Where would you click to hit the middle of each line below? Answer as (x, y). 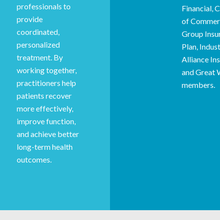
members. (198, 84)
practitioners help (46, 82)
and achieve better (48, 134)
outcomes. (34, 159)
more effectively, (45, 108)
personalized (38, 44)
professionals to (44, 6)
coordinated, (38, 31)
